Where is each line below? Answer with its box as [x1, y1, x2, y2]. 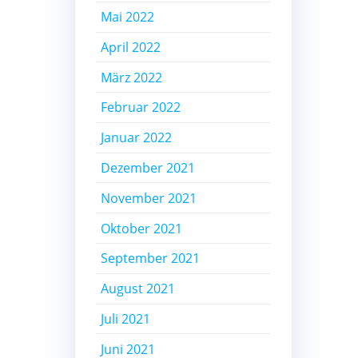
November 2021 [101, 189, 197, 207]
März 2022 [101, 68, 163, 86]
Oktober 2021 [101, 219, 183, 237]
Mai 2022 [101, 8, 155, 26]
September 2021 [101, 249, 201, 268]
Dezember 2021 [101, 159, 196, 177]
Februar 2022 [101, 98, 181, 117]
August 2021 [101, 280, 176, 298]
